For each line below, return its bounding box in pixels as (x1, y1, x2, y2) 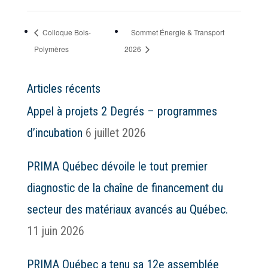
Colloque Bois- (40, 27, 91, 37)
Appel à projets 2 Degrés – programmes (26, 103, 217, 118)
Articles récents (26, 81, 100, 96)
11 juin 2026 (26, 223, 84, 238)
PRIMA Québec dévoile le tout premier (26, 159, 208, 173)
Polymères (33, 43, 69, 54)
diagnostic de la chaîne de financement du (26, 180, 223, 195)
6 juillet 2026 (85, 125, 146, 140)
